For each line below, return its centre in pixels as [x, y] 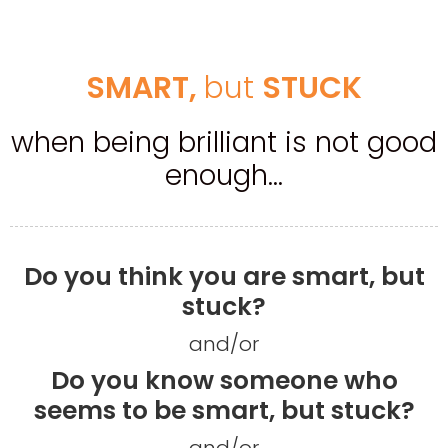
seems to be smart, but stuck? [224, 410]
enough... [224, 175]
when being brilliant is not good [224, 142]
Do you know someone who [224, 380]
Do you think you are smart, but [224, 276]
